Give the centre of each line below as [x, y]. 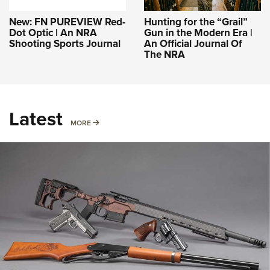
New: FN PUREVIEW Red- [67, 22]
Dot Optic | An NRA [53, 33]
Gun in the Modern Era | [198, 33]
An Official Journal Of [193, 44]
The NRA [165, 55]
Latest [36, 119]
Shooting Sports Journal [65, 44]
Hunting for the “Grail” [196, 22]
